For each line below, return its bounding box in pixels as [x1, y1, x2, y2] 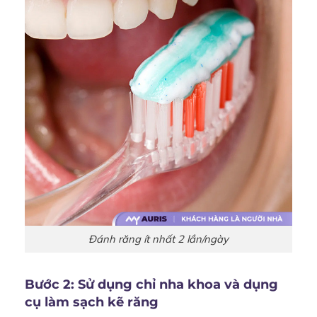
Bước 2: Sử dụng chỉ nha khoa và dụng [25, 276, 278, 292]
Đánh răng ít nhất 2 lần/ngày [88, 232, 229, 246]
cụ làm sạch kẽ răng [25, 294, 158, 310]
